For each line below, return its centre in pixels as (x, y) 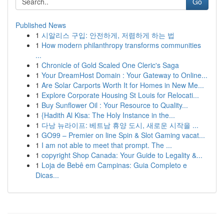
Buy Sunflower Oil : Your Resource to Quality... (115, 105)
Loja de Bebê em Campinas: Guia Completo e (114, 165)
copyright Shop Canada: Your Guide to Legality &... (122, 155)
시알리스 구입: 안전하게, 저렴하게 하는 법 (108, 35)
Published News (41, 25)
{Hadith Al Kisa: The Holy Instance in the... (108, 115)
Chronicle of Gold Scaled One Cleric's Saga (110, 65)
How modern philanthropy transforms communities (121, 45)
